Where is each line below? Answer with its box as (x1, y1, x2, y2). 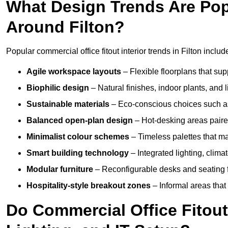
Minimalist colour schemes (26, 132, 129, 141)
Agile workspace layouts (26, 67, 121, 76)
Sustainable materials (26, 100, 109, 109)
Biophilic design (26, 83, 89, 93)
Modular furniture (26, 165, 93, 174)
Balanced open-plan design (26, 116, 133, 125)
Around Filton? (6, 18, 125, 37)
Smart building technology (26, 149, 129, 158)
